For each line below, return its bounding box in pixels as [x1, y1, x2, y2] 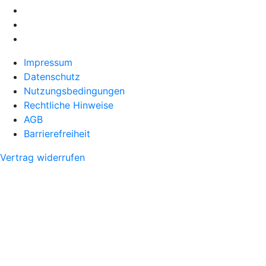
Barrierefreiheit [24, 127, 90, 140]
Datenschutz [24, 70, 80, 83]
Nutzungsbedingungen [24, 84, 125, 97]
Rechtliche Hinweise [24, 99, 113, 111]
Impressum [24, 56, 72, 68]
